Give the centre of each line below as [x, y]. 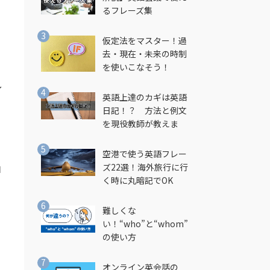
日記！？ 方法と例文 [144, 110]
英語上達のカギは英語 [144, 97]
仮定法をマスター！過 [144, 40]
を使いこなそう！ [136, 67]
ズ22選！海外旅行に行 [145, 167]
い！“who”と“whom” [145, 224]
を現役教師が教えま [140, 124]
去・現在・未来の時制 [144, 54]
